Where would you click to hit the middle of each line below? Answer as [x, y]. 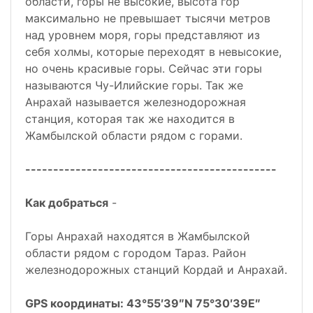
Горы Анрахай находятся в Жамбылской [138, 236]
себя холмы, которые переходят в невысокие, [153, 52]
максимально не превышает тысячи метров [148, 19]
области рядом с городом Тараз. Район [136, 253]
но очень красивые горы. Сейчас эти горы [144, 69]
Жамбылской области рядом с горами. [134, 136]
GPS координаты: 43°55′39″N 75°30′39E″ [143, 304]
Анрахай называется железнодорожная [136, 102]
